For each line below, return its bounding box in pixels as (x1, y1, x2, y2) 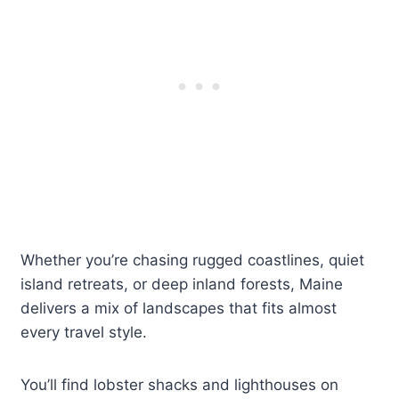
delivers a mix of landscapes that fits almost (20, 299, 338, 318)
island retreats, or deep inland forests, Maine (20, 275, 344, 294)
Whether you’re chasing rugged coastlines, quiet (20, 251, 365, 270)
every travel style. (20, 323, 148, 342)
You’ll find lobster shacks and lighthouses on (20, 376, 339, 395)
